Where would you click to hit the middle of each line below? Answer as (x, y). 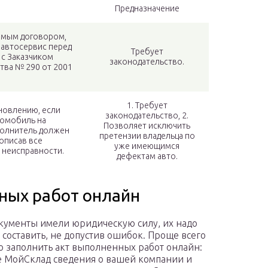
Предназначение (147, 9)
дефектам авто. (147, 156)
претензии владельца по (147, 136)
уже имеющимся (147, 146)
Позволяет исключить (147, 126)
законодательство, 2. (147, 116)
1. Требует (147, 106)
